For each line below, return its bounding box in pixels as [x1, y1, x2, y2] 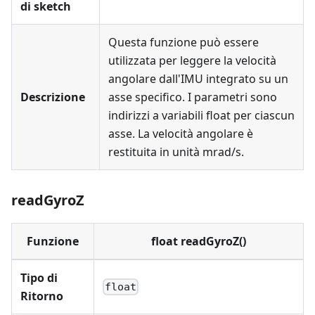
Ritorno [20, 288, 63, 304]
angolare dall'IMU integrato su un [108, 71, 288, 86]
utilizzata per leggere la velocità [108, 53, 276, 68]
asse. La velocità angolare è [108, 126, 253, 141]
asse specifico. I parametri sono [108, 89, 277, 105]
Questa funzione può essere [108, 34, 259, 50]
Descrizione [20, 89, 85, 105]
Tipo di [20, 270, 58, 285]
